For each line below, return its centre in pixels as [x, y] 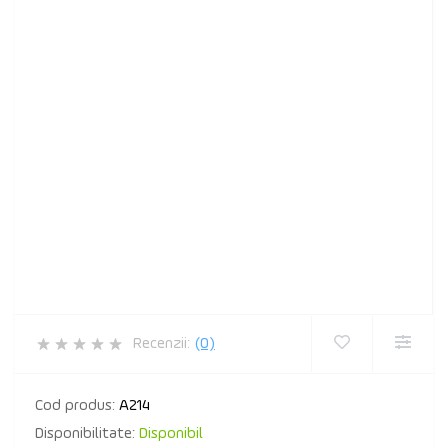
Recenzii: [161, 344]
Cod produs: [77, 406]
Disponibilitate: [87, 434]
